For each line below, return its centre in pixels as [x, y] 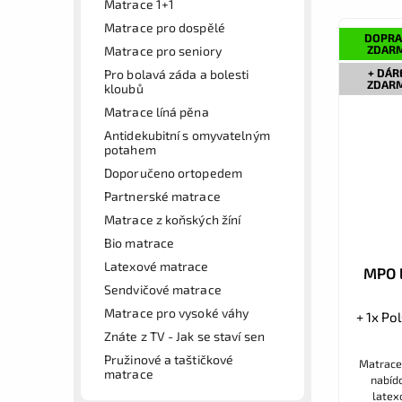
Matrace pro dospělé [165, 27]
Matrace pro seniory [163, 50]
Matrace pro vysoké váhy [177, 312]
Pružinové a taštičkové [169, 359]
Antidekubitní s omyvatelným [187, 135]
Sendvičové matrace [163, 289]
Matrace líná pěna [157, 111]
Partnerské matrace [162, 196]
